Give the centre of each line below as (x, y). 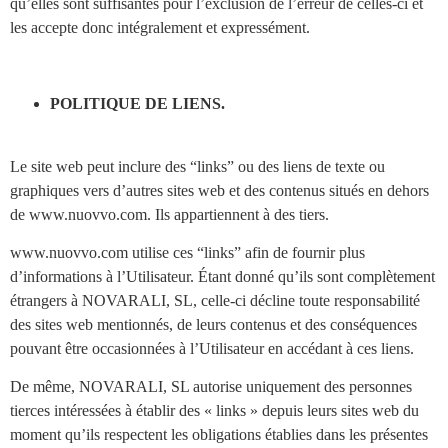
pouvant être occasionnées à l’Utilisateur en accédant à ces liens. (212, 349)
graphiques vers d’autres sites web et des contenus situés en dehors (219, 190)
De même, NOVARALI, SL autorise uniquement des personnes (211, 387)
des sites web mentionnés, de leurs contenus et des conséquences (213, 325)
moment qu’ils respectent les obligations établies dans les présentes (219, 435)
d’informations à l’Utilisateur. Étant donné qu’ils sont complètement (222, 277)
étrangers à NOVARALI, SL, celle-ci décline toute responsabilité (215, 301)
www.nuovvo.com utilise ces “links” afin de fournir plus (187, 253)
